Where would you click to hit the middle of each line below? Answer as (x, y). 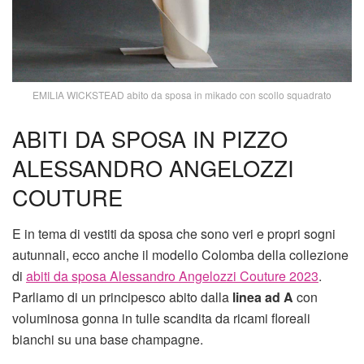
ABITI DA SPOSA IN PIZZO (150, 138)
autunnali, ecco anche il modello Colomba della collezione (180, 254)
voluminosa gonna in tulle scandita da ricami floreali (161, 318)
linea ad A (263, 297)
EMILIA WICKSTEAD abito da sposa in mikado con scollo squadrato (182, 95)
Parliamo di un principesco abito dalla (122, 297)
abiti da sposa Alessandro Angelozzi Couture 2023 (172, 275)
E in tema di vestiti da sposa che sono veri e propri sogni (174, 233)
